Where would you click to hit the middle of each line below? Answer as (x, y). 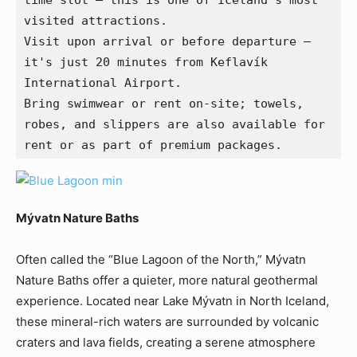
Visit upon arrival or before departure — (167, 42)
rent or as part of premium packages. (153, 145)
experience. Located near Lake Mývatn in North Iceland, (173, 301)
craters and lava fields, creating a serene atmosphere (166, 343)
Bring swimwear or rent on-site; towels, (164, 104)
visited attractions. (96, 21)
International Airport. (103, 83)
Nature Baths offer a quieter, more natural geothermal (167, 280)
